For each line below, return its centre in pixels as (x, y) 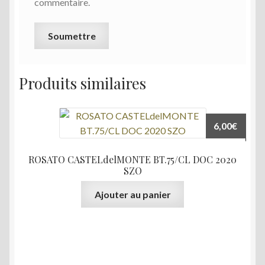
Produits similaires (83, 83)
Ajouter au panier (132, 195)
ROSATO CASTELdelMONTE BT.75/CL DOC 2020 (132, 159)
